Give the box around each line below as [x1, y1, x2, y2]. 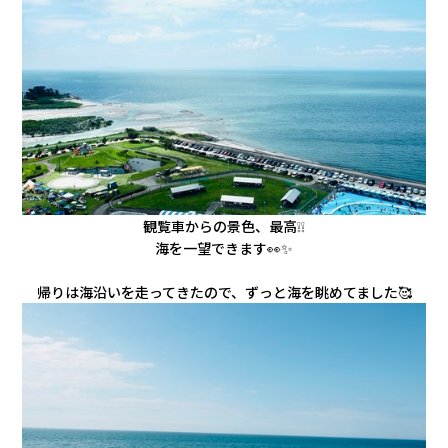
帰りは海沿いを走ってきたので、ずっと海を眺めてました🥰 [36, 281, 412, 302]
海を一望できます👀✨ [155, 237, 293, 258]
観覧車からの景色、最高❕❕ [143, 215, 305, 236]
